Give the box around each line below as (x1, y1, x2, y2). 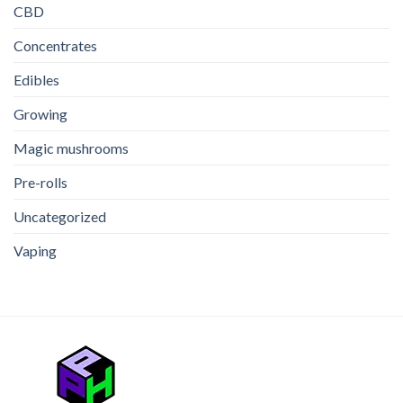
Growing (13, 104, 67, 122)
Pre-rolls (13, 173, 67, 191)
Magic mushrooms (13, 139, 129, 157)
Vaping (13, 241, 57, 259)
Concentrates (13, 36, 97, 54)
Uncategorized (13, 207, 106, 225)
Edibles (13, 70, 59, 88)
